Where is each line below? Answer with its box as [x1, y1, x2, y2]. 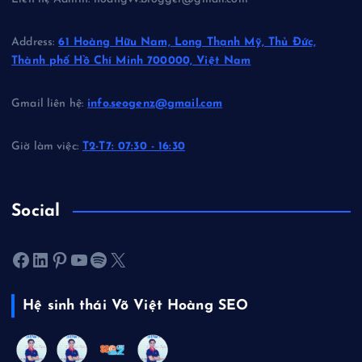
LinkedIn [30, 249, 41, 269]
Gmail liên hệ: [11, 97, 88, 110]
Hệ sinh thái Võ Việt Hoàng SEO [23, 299, 249, 314]
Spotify [88, 249, 99, 269]
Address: [11, 36, 59, 48]
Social [11, 203, 61, 221]
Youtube [69, 249, 80, 269]
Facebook [11, 249, 21, 269]
